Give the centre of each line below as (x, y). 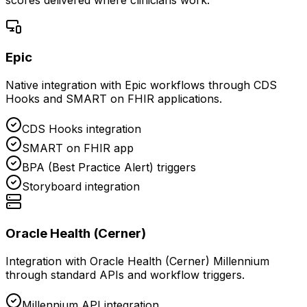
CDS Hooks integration (82, 129)
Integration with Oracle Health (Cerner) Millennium (137, 261)
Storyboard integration (81, 187)
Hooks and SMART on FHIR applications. (114, 99)
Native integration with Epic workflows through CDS (141, 85)
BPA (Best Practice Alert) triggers (109, 168)
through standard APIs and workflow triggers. (125, 274)
